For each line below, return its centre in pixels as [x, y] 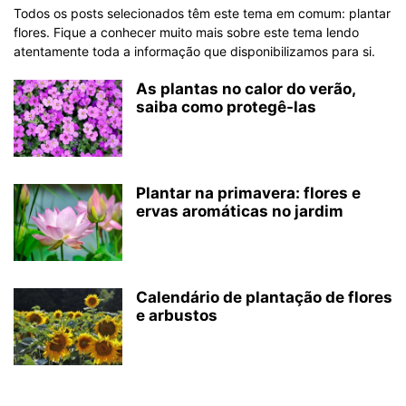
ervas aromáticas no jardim [240, 211]
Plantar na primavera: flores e [248, 193]
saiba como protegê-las [226, 107]
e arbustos [177, 315]
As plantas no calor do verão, [246, 89]
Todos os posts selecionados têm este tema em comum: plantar [202, 13]
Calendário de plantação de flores [264, 297]
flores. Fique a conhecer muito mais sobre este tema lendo [186, 32]
